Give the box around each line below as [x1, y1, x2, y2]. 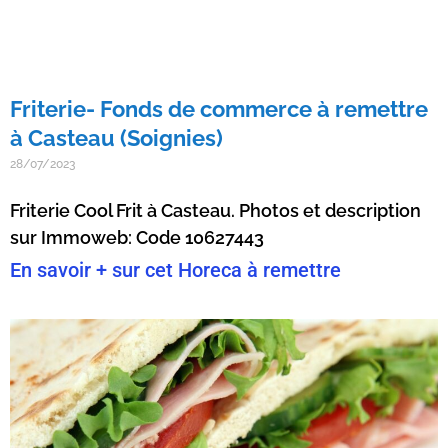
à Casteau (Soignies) [10, 125, 223, 152]
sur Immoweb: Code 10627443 [10, 227, 264, 249]
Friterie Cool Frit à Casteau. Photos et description [10, 200, 421, 222]
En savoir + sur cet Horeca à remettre [10, 258, 341, 283]
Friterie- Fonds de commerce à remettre [10, 96, 428, 123]
